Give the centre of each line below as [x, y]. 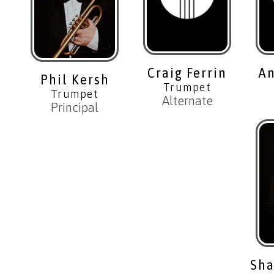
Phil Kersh [75, 80]
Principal [75, 108]
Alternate [187, 101]
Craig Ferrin [187, 73]
